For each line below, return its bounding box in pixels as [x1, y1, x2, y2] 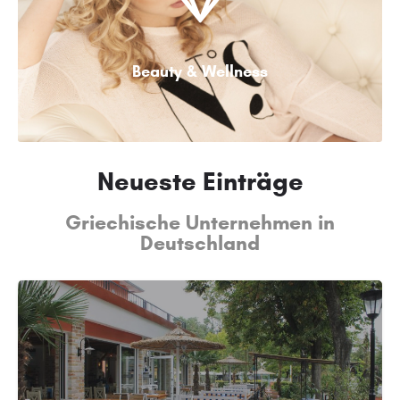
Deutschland [140, 230, 260, 255]
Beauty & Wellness [132, 62, 268, 81]
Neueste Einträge [96, 165, 304, 197]
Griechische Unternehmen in [65, 210, 335, 235]
